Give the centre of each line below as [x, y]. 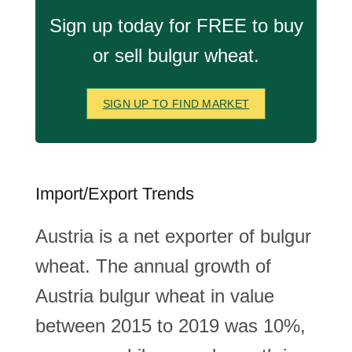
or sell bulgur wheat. [176, 55]
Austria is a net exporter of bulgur [173, 236]
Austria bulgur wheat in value [155, 296]
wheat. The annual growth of [153, 266]
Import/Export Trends [115, 194]
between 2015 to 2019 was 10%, [170, 326]
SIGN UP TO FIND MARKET [176, 104]
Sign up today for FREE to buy [176, 26]
